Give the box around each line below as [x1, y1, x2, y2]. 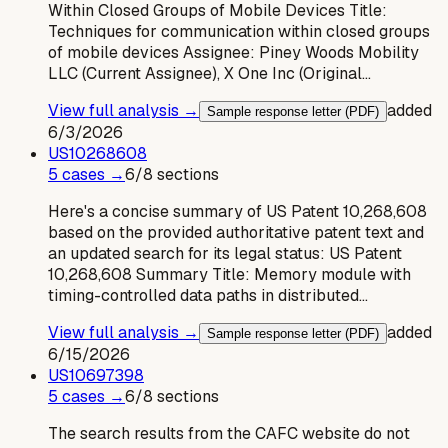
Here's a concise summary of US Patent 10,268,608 [48, 200, 427, 222]
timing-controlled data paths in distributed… [48, 284, 368, 306]
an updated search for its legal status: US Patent [48, 242, 402, 264]
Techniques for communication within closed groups [48, 20, 430, 42]
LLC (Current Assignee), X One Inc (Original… [48, 62, 371, 84]
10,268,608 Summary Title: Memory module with [48, 263, 411, 285]
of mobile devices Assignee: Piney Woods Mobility [48, 41, 419, 63]
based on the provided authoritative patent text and [48, 221, 424, 243]
